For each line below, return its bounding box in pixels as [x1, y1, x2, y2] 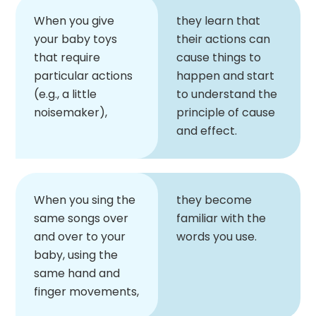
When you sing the [34, 191, 135, 208]
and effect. [176, 122, 237, 139]
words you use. [176, 228, 257, 245]
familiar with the [176, 209, 266, 226]
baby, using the [34, 246, 118, 263]
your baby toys [34, 30, 117, 47]
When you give [34, 12, 114, 29]
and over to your [34, 228, 126, 245]
